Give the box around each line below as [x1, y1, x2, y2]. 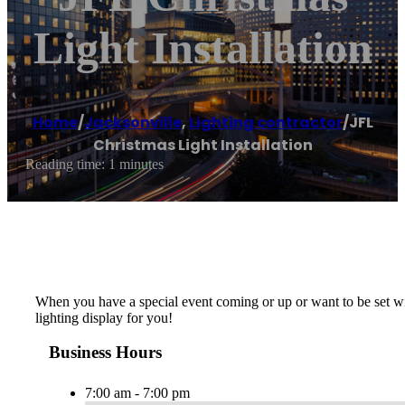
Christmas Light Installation [92, 135, 313, 156]
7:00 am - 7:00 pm [85, 385, 190, 401]
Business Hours [49, 343, 162, 363]
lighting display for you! [35, 309, 173, 325]
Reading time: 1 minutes [25, 156, 164, 173]
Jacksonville [83, 112, 182, 134]
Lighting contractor [188, 112, 343, 134]
